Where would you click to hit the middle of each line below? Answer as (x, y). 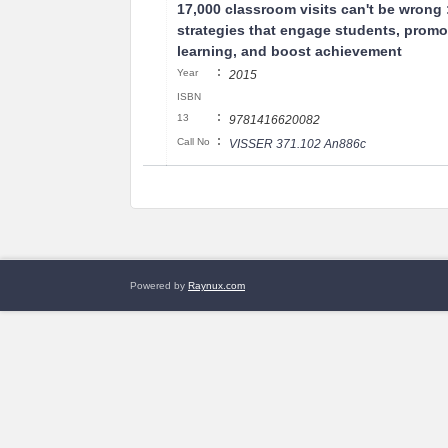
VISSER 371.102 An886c (297, 144)
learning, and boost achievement (289, 51)
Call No (193, 141)
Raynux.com (216, 285)
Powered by (159, 285)
